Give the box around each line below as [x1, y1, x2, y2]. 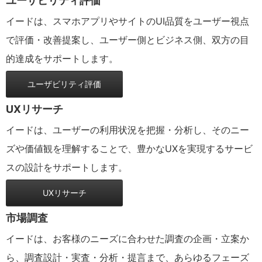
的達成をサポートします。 [6, 53, 118, 64]
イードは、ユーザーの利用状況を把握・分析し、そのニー [6, 124, 249, 136]
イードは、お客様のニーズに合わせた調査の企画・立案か [6, 233, 249, 244]
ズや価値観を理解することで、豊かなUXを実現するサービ [6, 143, 253, 154]
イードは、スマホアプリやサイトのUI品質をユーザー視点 [6, 15, 249, 27]
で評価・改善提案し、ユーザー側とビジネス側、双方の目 [6, 34, 249, 46]
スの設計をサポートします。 [6, 161, 127, 173]
